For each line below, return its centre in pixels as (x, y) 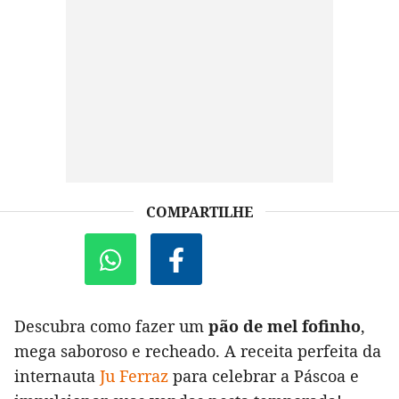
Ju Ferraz (134, 376)
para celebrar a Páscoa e (264, 376)
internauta (57, 376)
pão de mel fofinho (285, 326)
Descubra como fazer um (111, 326)
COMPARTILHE (199, 212)
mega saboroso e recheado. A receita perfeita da (198, 351)
